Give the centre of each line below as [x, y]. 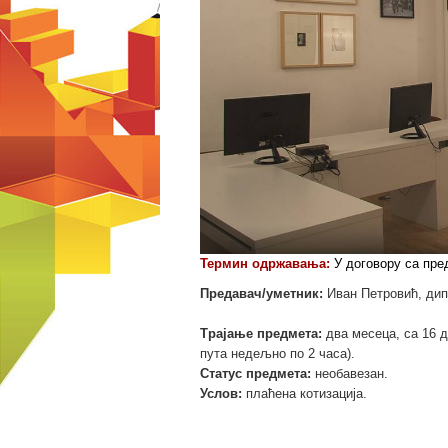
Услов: [221, 393]
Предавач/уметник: [263, 293]
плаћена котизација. [312, 393]
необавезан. [353, 373]
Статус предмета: [255, 373]
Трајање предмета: [261, 333]
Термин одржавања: [267, 263]
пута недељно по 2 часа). [277, 353]
